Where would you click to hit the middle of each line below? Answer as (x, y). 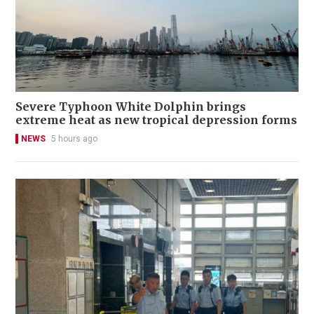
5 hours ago (74, 139)
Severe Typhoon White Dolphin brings (131, 107)
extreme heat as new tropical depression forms (156, 120)
